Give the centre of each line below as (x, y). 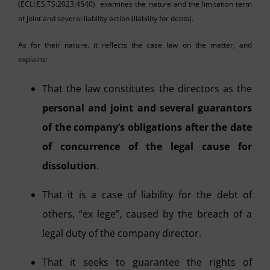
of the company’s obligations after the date (147, 127)
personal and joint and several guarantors (147, 108)
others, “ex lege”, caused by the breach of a (147, 214)
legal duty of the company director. (122, 233)
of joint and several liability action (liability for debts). (106, 18)
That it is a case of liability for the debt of (147, 194)
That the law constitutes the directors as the (147, 88)
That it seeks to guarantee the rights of (147, 262)
